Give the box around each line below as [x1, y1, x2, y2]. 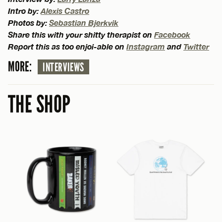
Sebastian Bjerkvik [49, 18, 118, 28]
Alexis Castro [41, 6, 89, 16]
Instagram [126, 42, 165, 52]
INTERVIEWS [43, 60, 84, 75]
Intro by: [8, 6, 41, 16]
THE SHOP [8, 90, 71, 119]
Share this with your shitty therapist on [8, 30, 154, 40]
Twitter [183, 42, 209, 52]
